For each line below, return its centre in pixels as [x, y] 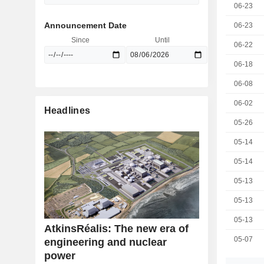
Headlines [67, 110]
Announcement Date [85, 25]
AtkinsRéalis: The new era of [116, 229]
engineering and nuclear [105, 242]
